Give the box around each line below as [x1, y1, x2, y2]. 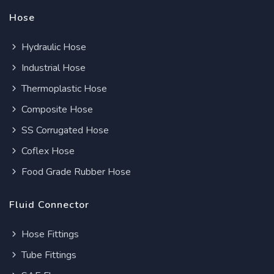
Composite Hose [19, 103, 93, 117]
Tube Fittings [19, 248, 76, 262]
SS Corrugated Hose [19, 124, 109, 138]
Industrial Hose [19, 61, 86, 75]
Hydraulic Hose [19, 40, 86, 54]
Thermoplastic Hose [19, 82, 107, 96]
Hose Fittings [19, 228, 79, 242]
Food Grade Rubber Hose [19, 165, 131, 179]
